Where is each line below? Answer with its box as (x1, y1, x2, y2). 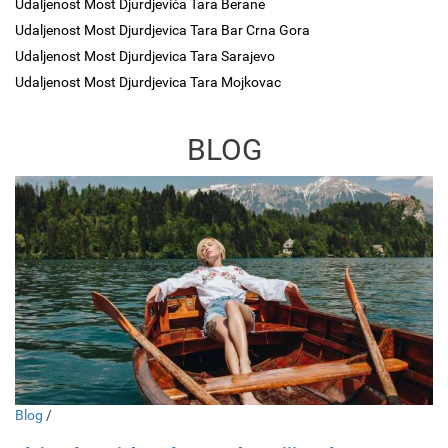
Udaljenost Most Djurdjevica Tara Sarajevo (15, 48, 275, 64)
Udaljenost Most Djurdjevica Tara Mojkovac (15, 74, 281, 90)
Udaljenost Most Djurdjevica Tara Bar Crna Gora (15, 22, 310, 38)
